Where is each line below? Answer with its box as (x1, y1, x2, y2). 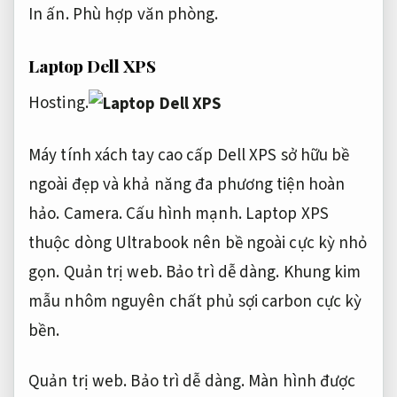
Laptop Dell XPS (28, 53, 156, 77)
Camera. (63, 201, 123, 226)
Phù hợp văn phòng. (72, 3, 219, 27)
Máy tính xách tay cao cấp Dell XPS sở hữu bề (28, 143, 350, 167)
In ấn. (28, 3, 69, 27)
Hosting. (28, 91, 89, 116)
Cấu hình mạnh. (126, 201, 242, 226)
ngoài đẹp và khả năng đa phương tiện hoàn (28, 172, 346, 197)
